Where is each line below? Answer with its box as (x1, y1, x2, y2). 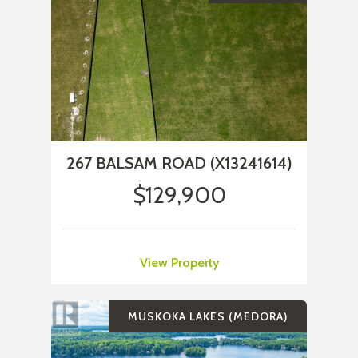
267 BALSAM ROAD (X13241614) (66, 153, 292, 173)
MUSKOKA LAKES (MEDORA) (128, 309, 288, 324)
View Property (139, 255, 219, 271)
